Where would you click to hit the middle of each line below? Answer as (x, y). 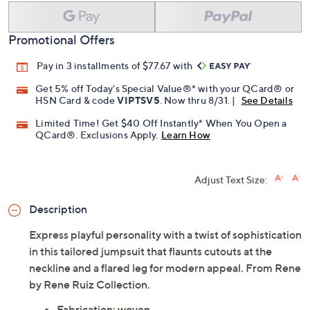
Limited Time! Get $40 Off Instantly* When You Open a (161, 123)
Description (58, 209)
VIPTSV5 (138, 100)
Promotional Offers (62, 40)
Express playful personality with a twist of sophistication (165, 235)
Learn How (186, 135)
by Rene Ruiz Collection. (90, 285)
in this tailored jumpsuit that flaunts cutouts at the (151, 252)
